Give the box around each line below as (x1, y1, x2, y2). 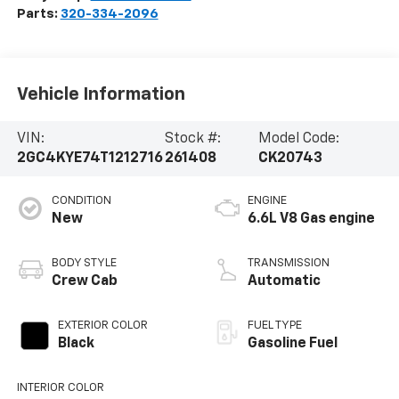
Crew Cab (51, 273, 118, 289)
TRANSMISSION (248, 256, 330, 269)
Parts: (16, 6, 61, 20)
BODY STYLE (51, 256, 117, 269)
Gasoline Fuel (248, 336, 338, 351)
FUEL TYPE (248, 319, 302, 331)
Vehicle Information (16, 85, 185, 104)
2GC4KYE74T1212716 (16, 151, 163, 166)
